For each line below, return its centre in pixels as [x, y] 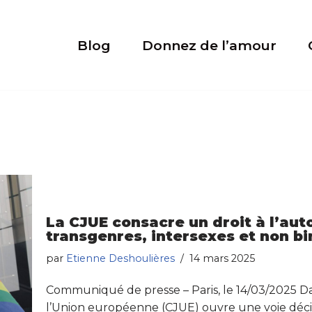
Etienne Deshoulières [120, 259]
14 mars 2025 [222, 259]
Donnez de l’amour [209, 45]
